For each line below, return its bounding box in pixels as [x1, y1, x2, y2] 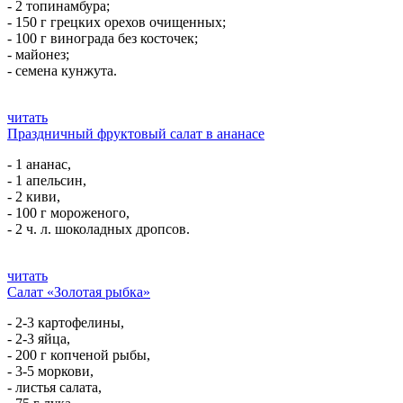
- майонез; [7, 47, 69, 62]
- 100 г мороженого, [7, 205, 130, 220]
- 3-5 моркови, [7, 363, 94, 379]
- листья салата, [7, 380, 102, 395]
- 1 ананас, [7, 157, 71, 172]
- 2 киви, [7, 189, 60, 204]
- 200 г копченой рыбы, [7, 347, 150, 363]
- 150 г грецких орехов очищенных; [7, 14, 226, 30]
